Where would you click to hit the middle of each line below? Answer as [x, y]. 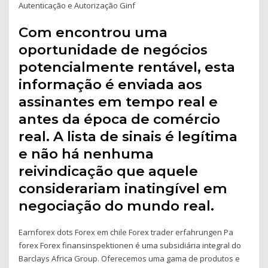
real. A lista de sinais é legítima [128, 137]
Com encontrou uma [93, 33]
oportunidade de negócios [113, 50]
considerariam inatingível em [123, 189]
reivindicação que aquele [109, 171]
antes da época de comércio [120, 119]
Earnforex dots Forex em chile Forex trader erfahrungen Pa [126, 232]
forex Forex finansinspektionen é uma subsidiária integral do [130, 246]
